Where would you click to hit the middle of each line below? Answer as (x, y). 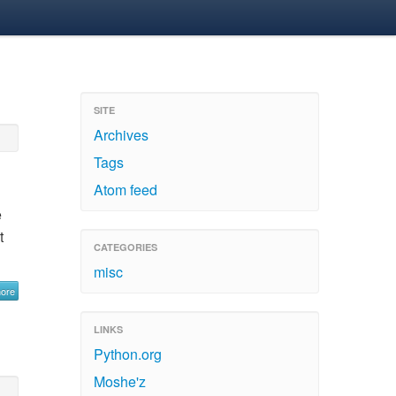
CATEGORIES (126, 247)
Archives (121, 135)
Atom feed (126, 190)
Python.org (128, 354)
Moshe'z (120, 381)
